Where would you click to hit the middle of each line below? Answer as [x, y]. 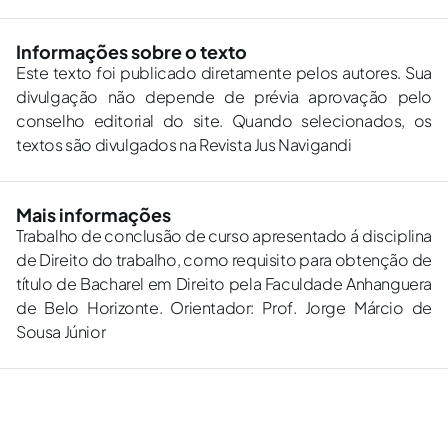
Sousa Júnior [61, 332]
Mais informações [93, 215]
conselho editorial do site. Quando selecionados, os [224, 121]
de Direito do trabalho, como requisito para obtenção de [224, 260]
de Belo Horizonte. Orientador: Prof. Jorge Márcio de [224, 308]
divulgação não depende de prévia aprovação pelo [224, 97]
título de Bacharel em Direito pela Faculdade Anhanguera [224, 284]
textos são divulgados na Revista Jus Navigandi [184, 145]
